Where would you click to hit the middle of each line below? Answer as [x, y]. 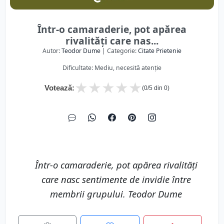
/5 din [156, 88]
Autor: [52, 51]
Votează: [59, 88]
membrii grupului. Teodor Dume [116, 194]
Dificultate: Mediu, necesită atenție [112, 68]
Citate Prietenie [160, 51]
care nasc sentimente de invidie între [116, 179]
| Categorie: [119, 51]
